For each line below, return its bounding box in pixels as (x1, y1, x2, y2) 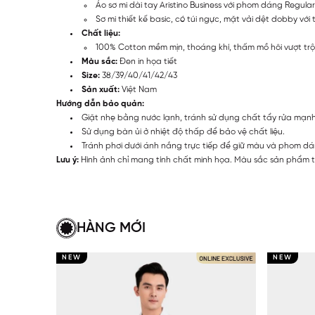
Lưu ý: (56, 155, 79, 165)
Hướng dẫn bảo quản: (56, 99, 144, 109)
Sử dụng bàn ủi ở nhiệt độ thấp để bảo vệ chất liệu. (82, 127, 287, 137)
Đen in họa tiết (117, 57, 177, 67)
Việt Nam (120, 85, 157, 95)
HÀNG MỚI (77, 221, 146, 236)
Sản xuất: (82, 85, 120, 95)
